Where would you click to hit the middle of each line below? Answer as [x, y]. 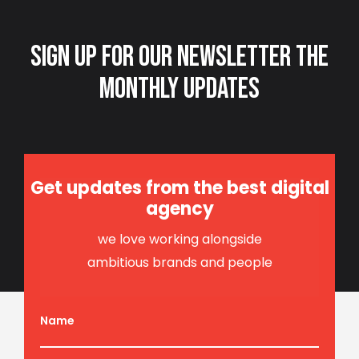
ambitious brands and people [179, 262]
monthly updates [179, 89]
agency [179, 209]
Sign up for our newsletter [163, 57]
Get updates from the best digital [179, 188]
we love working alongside [179, 239]
